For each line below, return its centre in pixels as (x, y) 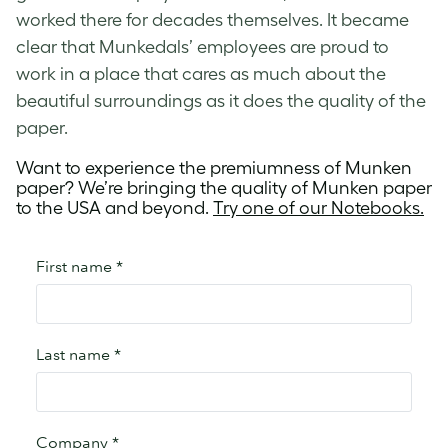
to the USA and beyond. (114, 208)
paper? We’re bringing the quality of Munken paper (224, 188)
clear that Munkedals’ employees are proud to (202, 47)
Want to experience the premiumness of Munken (214, 168)
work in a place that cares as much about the (201, 74)
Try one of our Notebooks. (318, 208)
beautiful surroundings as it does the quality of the (221, 101)
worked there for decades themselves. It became (212, 20)
